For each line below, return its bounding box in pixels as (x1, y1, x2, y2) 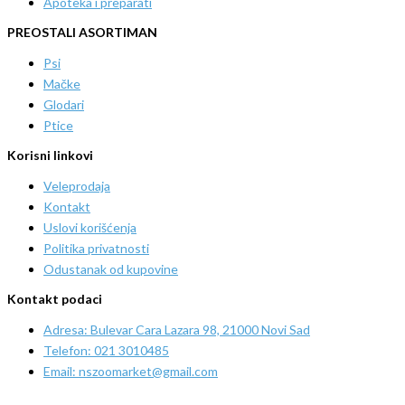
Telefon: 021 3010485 (43, 343, 169, 359)
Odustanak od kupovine (43, 261, 178, 278)
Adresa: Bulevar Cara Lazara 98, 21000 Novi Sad (43, 322, 310, 338)
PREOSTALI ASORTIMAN (7, 24, 157, 41)
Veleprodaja (43, 178, 110, 194)
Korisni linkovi (7, 147, 93, 164)
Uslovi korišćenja (43, 220, 137, 236)
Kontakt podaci (7, 291, 102, 307)
